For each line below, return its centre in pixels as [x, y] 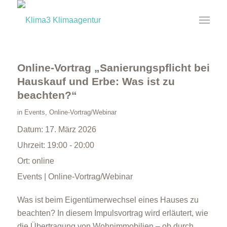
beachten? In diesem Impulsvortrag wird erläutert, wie [112, 213]
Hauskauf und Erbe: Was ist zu [96, 81]
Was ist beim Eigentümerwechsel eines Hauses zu [108, 200]
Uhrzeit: [32, 145]
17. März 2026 [70, 129]
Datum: [31, 129]
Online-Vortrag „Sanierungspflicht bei [113, 68]
